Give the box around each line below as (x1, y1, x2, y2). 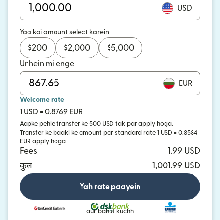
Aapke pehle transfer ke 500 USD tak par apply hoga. (20, 121, 173, 127)
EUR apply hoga (20, 138, 66, 144)
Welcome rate (20, 96, 64, 103)
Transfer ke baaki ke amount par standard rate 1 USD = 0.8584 (20, 130, 197, 136)
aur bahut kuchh (86, 208, 134, 214)
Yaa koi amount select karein (20, 29, 109, 36)
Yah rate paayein (80, 183, 140, 191)
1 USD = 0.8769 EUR (20, 108, 82, 116)
